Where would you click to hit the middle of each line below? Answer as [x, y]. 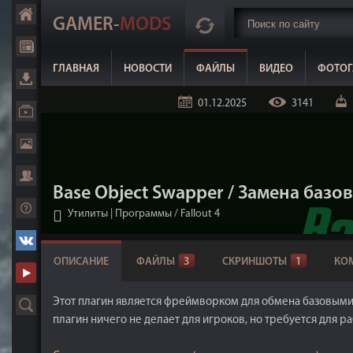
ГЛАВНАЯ [76, 69]
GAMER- [86, 25]
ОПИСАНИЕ [81, 262]
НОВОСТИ [148, 69]
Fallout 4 [200, 214]
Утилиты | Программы [120, 214]
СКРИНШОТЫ [255, 262]
